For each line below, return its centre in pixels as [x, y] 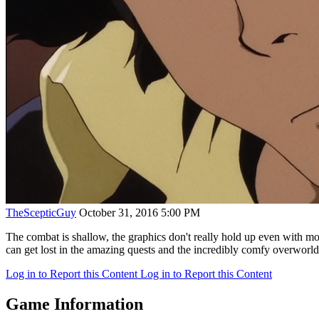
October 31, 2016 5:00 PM [140, 212]
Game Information [74, 304]
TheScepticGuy [41, 212]
